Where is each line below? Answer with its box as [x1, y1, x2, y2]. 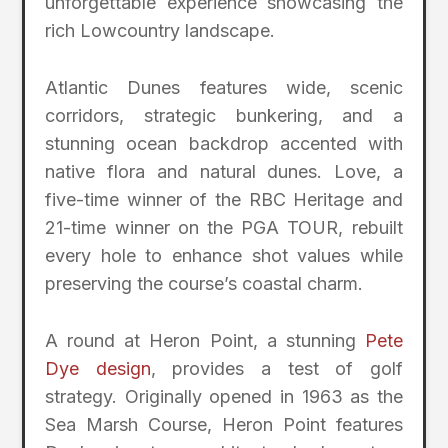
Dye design [45, 357, 151, 379]
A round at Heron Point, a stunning [45, 329, 365, 351]
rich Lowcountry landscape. [45, 20, 276, 42]
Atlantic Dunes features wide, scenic [45, 76, 403, 98]
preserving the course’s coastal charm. [45, 272, 364, 294]
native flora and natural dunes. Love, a [45, 160, 403, 182]
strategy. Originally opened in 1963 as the [45, 385, 403, 407]
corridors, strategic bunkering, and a [45, 104, 403, 126]
